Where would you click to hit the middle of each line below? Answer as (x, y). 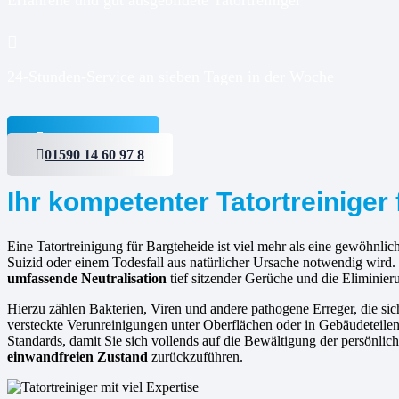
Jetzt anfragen (88, 137)
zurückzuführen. (195, 356)
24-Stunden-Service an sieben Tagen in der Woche (171, 77)
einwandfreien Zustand (77, 356)
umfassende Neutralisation (87, 278)
